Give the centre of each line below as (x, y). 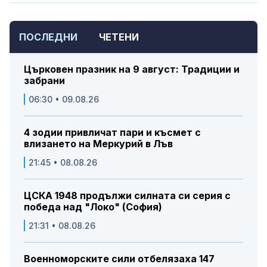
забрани (44, 81)
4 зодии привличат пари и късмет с (112, 133)
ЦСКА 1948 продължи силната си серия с (127, 196)
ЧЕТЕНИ (119, 37)
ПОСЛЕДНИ (48, 37)
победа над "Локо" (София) (93, 207)
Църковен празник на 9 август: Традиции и (132, 69)
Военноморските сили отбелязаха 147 (119, 259)
